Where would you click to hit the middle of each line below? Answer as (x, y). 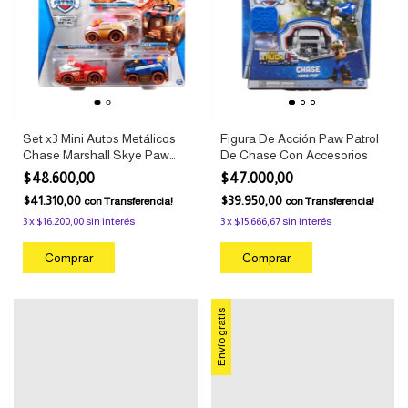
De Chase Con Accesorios (294, 155)
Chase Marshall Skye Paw (96, 155)
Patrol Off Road (65, 172)
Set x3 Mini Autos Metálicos (99, 139)
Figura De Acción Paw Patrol (299, 139)
